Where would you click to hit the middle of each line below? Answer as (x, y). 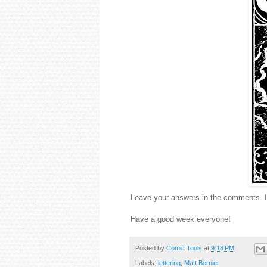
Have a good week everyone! (181, 219)
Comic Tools (184, 248)
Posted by (151, 248)
